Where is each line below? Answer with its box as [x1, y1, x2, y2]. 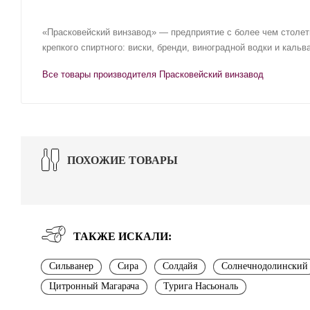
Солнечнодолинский [221, 260, 308, 271]
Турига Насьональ [163, 280, 238, 291]
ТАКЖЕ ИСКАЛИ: [73, 230, 172, 242]
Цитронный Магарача [49, 280, 139, 291]
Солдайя [163, 260, 197, 271]
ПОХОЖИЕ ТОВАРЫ [67, 154, 178, 166]
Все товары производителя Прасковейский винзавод [42, 69, 264, 80]
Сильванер [49, 260, 93, 271]
